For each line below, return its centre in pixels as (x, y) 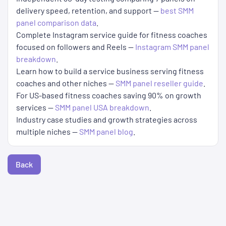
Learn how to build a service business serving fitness (110, 71)
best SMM (177, 11)
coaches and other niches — (66, 83)
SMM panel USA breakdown (102, 107)
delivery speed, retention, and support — (88, 11)
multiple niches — (48, 132)
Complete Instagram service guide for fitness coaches (112, 35)
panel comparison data (56, 23)
